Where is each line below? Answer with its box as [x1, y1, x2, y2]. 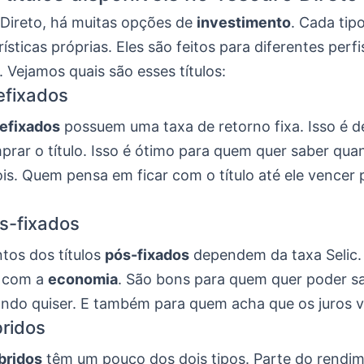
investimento [197, 14, 291, 32]
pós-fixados [105, 246, 189, 264]
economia [48, 271, 118, 288]
